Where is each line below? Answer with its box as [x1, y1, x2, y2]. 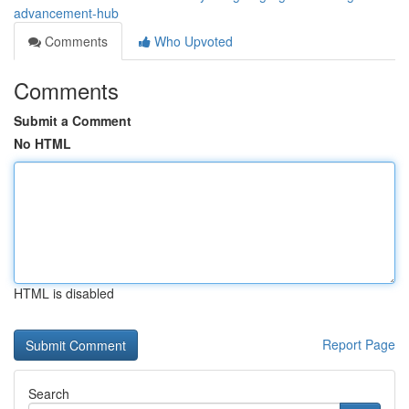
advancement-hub [14, 4, 119, 22]
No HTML [14, 134, 71, 152]
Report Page [322, 335, 395, 353]
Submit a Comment [14, 111, 131, 130]
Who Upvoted [151, 32, 233, 50]
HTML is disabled [14, 284, 114, 302]
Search [28, 384, 69, 403]
